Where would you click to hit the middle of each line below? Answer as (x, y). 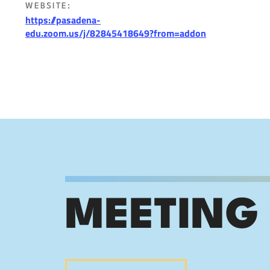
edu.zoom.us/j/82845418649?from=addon (116, 33)
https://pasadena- (63, 20)
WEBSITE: (48, 6)
